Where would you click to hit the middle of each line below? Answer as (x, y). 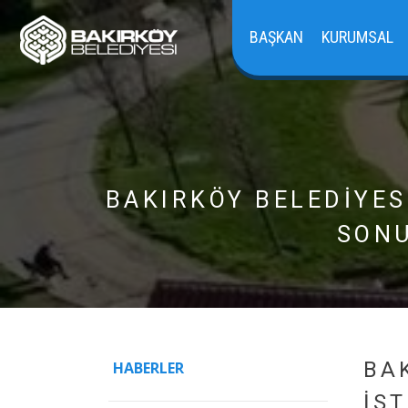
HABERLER (148, 368)
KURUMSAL (357, 36)
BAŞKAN (276, 36)
